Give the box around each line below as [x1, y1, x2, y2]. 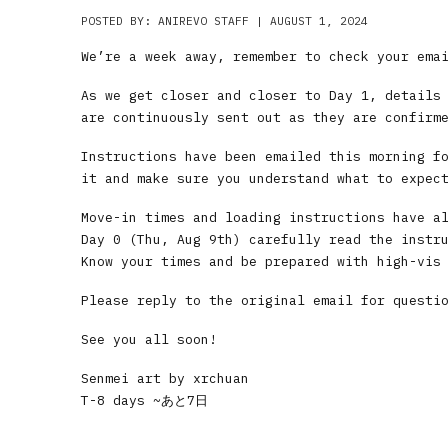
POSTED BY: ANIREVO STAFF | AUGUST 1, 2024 [80, 13, 368, 28]
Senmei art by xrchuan [80, 369, 249, 387]
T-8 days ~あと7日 [80, 391, 208, 409]
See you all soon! [80, 330, 217, 348]
